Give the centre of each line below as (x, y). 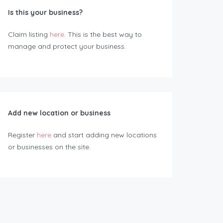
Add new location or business (59, 113)
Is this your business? (45, 12)
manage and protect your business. (67, 46)
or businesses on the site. (49, 147)
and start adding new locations (104, 135)
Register (22, 135)
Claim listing (29, 34)
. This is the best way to (103, 34)
